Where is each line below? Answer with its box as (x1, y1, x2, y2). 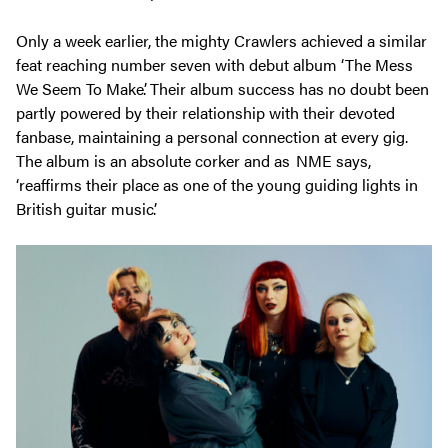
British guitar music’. (16, 196, 156, 220)
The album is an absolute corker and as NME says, (16, 148, 371, 172)
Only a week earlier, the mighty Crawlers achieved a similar (16, 28, 427, 52)
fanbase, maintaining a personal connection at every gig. (16, 124, 408, 148)
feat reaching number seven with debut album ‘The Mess (16, 52, 413, 76)
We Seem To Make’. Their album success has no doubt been (16, 76, 429, 100)
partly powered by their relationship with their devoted (16, 100, 395, 124)
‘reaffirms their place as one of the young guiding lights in (16, 172, 418, 196)
